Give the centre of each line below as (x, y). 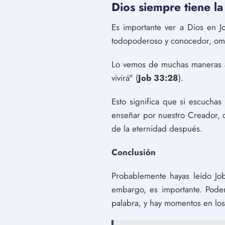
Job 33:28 (158, 78)
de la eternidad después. (157, 129)
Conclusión (134, 152)
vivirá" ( (125, 78)
